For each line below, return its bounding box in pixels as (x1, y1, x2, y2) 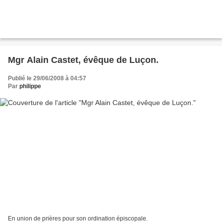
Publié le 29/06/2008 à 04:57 (8, 74, 86, 82)
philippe (19, 82, 41, 90)
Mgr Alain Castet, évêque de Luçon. (8, 55, 159, 65)
